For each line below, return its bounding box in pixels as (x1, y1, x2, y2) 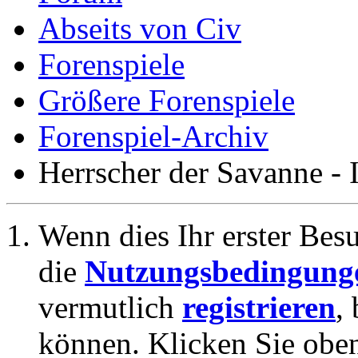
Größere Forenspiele (38, 83, 295, 117)
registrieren (182, 290, 336, 324)
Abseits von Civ (38, 11, 241, 46)
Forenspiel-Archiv (38, 119, 268, 153)
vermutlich (38, 290, 182, 324)
